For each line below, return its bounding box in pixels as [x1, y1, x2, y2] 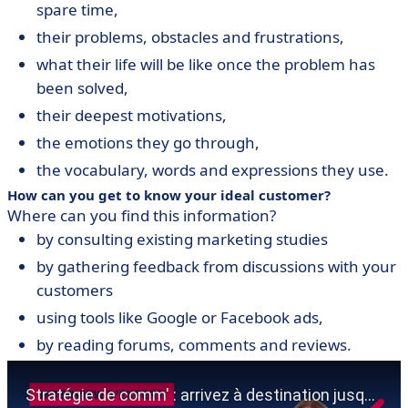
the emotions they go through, [36, 132, 260, 153]
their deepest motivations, [36, 105, 227, 126]
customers [36, 280, 113, 301]
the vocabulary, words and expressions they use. [36, 159, 389, 180]
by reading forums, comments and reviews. [36, 334, 352, 355]
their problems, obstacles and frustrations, [36, 26, 344, 47]
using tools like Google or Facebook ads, [36, 307, 323, 328]
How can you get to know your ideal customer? [7, 186, 331, 204]
